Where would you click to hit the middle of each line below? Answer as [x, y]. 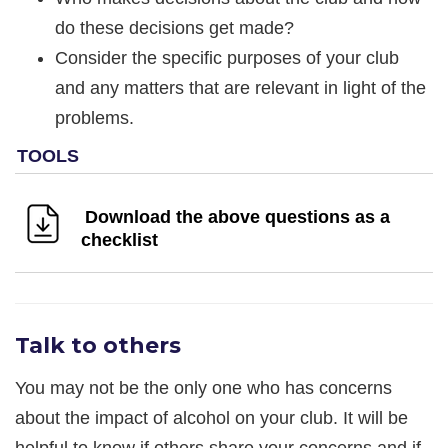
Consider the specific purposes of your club [227, 57]
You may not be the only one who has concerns [203, 387]
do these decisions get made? [174, 27]
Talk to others [98, 345]
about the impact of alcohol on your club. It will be [211, 417]
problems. [94, 117]
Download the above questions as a [237, 216]
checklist [119, 239]
